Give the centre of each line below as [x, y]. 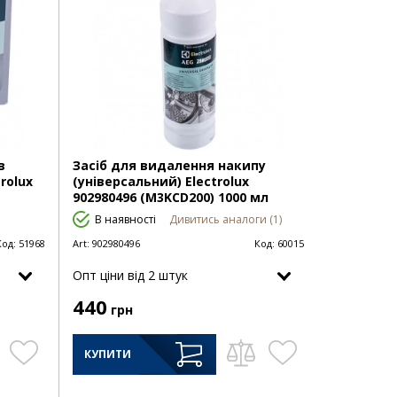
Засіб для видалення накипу [169, 166]
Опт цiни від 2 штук [130, 276]
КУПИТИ [107, 354]
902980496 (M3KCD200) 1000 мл [170, 198]
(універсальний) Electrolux [160, 182]
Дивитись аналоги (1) [225, 220]
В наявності [125, 220]
